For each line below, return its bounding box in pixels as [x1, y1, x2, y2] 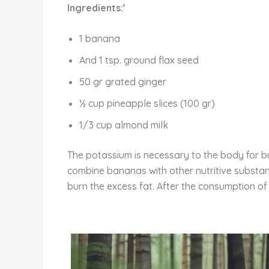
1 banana [79, 32, 120, 45]
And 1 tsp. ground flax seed [79, 54, 199, 67]
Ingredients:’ [67, 1, 125, 14]
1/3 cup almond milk [79, 119, 168, 131]
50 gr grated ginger [79, 76, 166, 88]
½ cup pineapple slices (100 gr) [79, 97, 215, 110]
